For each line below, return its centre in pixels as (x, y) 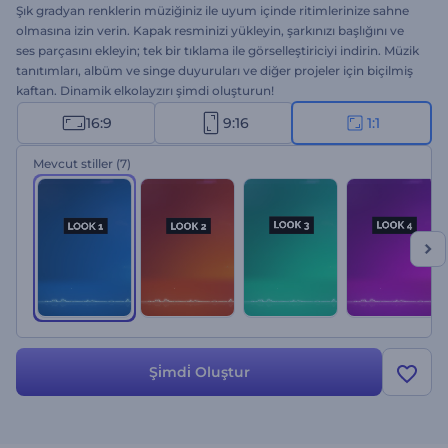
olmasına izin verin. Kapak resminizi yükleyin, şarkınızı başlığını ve (210, 30)
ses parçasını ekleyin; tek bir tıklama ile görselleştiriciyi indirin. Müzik (217, 50)
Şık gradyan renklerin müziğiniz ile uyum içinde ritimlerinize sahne (212, 10)
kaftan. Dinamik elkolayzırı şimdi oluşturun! (145, 90)
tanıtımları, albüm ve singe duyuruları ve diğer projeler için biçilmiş (214, 70)
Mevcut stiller (73, 163)
